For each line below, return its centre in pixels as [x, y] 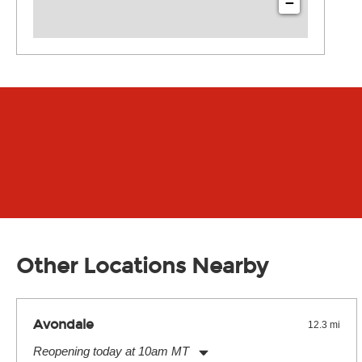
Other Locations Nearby [142, 266]
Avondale [63, 324]
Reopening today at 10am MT [111, 351]
